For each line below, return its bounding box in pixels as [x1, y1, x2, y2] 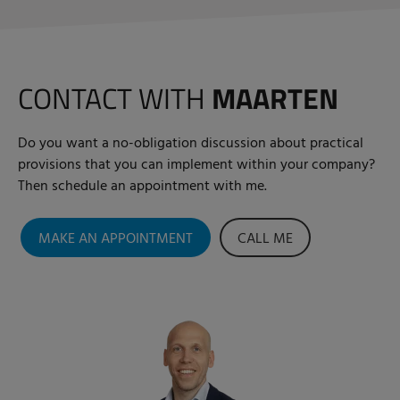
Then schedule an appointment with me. [18, 175, 267, 199]
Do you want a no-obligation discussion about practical [18, 132, 363, 156]
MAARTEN [212, 77, 338, 121]
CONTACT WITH [18, 77, 212, 121]
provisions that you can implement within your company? [18, 154, 375, 178]
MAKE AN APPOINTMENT [38, 228, 193, 252]
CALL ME [237, 228, 293, 252]
